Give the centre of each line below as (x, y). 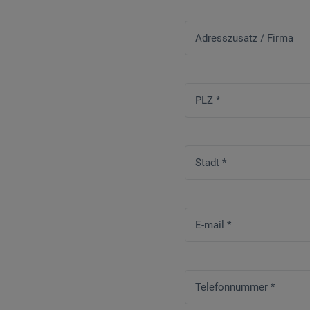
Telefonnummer (233, 288)
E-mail (211, 225)
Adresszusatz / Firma (244, 38)
